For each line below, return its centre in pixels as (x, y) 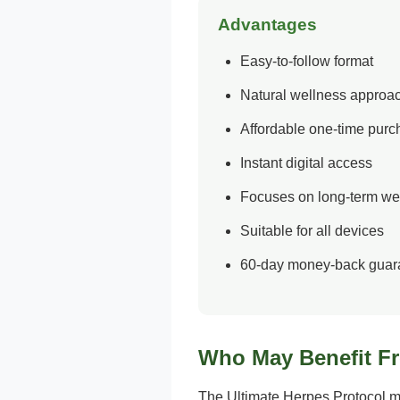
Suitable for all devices (312, 231)
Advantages (267, 25)
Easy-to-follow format (307, 61)
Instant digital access (306, 163)
